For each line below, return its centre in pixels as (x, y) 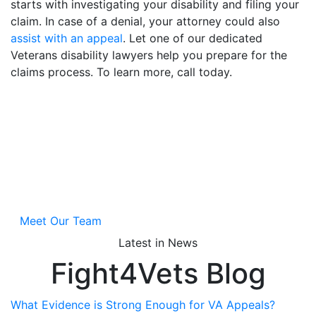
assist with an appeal (67, 38)
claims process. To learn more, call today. (121, 72)
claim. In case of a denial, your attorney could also (145, 21)
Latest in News (158, 242)
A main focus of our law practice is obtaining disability (157, 173)
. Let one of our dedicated (193, 38)
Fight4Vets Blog (158, 273)
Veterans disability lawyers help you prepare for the (149, 55)
